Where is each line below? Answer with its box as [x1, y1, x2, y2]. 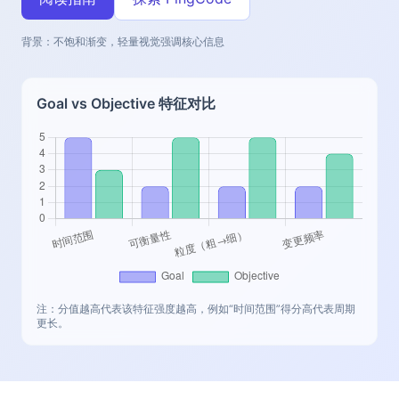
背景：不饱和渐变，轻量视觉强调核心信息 [21, 35, 224, 48]
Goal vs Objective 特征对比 [37, 94, 216, 112]
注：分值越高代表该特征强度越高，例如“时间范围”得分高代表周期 [37, 302, 355, 315]
